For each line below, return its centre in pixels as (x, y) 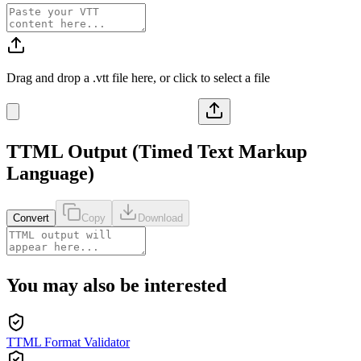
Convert (31, 218)
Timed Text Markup (223, 151)
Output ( (101, 151)
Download (160, 218)
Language (47, 173)
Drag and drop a (50, 77)
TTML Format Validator (68, 342)
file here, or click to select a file (189, 77)
